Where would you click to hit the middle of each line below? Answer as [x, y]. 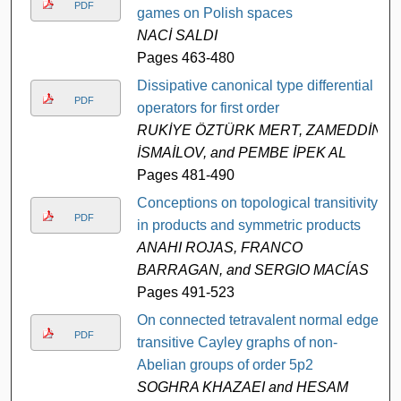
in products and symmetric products [248, 225]
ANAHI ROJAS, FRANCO [219, 247]
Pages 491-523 [185, 292]
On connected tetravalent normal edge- [260, 320]
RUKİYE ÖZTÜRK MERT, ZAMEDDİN [259, 130]
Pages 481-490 [185, 175]
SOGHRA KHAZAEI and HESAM [242, 387]
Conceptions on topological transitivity [257, 202]
